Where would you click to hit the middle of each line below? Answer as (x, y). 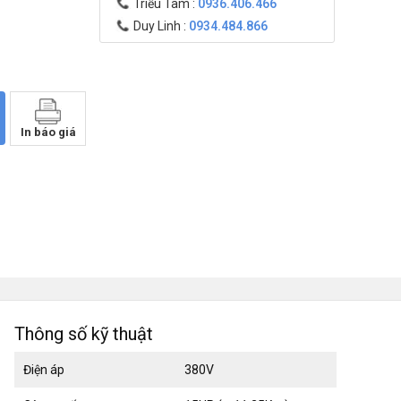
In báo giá (48, 132)
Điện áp (44, 369)
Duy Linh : (161, 26)
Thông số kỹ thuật (84, 333)
